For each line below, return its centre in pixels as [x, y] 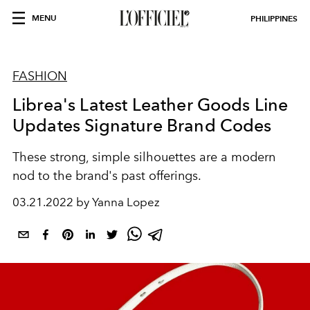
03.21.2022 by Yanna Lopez [86, 202]
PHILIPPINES [274, 18]
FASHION [40, 76]
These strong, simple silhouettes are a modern [144, 157]
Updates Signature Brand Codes [142, 125]
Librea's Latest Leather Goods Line [151, 104]
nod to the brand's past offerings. [107, 176]
